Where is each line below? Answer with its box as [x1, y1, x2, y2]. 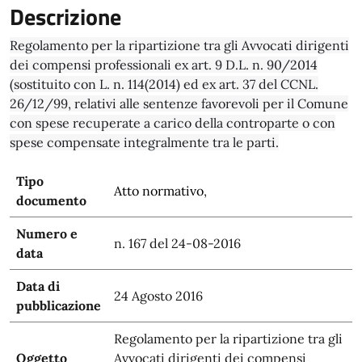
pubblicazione [16, 297, 101, 314]
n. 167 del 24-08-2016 [114, 235, 241, 251]
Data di [16, 278, 60, 294]
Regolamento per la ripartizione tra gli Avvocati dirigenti [10, 37, 349, 53]
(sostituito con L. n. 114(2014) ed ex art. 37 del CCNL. [10, 76, 318, 92]
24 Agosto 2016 [114, 288, 203, 304]
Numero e [16, 225, 78, 242]
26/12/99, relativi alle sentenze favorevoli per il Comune [10, 95, 348, 112]
